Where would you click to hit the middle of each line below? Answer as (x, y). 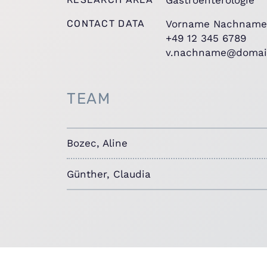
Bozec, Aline (97, 143)
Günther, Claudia (109, 174)
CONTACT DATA (106, 23)
